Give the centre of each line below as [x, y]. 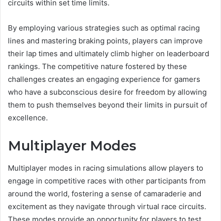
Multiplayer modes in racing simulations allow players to [106, 168]
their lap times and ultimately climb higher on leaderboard [109, 54]
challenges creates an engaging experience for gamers [104, 79]
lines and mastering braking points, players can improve [105, 41]
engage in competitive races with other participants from [107, 181]
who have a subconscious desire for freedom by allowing [107, 92]
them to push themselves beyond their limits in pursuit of [108, 105]
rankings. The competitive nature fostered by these [97, 67]
